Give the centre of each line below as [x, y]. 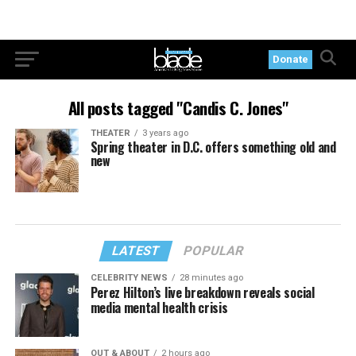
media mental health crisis [159, 308]
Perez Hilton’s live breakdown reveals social [202, 292]
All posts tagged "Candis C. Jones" [178, 108]
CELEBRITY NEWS [129, 278]
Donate [291, 59]
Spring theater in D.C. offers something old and [213, 147]
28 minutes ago [211, 278]
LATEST [137, 251]
